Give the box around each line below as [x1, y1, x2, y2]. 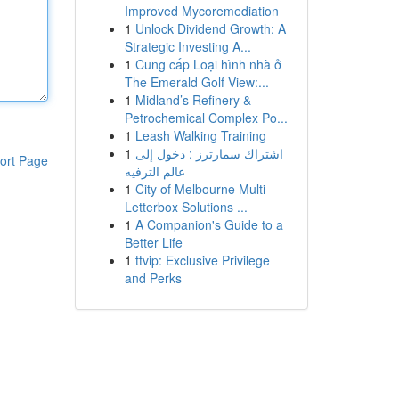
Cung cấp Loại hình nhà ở [134, 55, 281, 73]
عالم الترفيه [124, 162, 185, 180]
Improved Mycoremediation [124, 2, 279, 20]
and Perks [124, 269, 182, 287]
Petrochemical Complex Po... [124, 109, 288, 126]
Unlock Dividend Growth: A [134, 20, 286, 37]
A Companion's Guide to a [134, 216, 283, 233]
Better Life [124, 233, 183, 251]
